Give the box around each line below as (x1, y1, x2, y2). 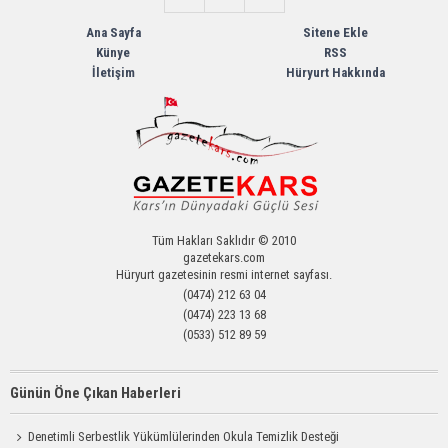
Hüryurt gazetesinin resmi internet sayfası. (116, 267, 332, 282)
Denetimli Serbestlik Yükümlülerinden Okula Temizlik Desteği (28, 429, 340, 444)
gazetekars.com (183, 250, 265, 265)
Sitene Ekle (302, 25, 368, 40)
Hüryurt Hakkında (285, 65, 385, 80)
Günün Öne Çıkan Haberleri (10, 384, 181, 402)
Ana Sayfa (85, 25, 141, 40)
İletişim (91, 65, 135, 80)
